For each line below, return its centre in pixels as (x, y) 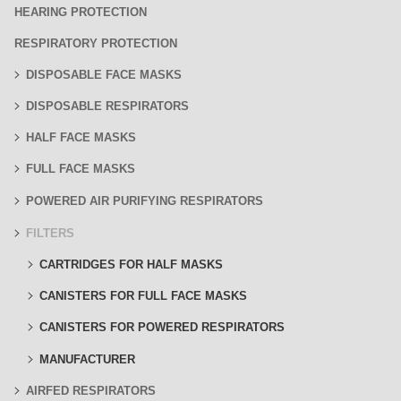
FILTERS (50, 233)
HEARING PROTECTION (81, 12)
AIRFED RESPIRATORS (91, 391)
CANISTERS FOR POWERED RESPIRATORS (162, 327)
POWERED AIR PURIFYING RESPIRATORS (145, 201)
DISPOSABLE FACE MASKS (104, 75)
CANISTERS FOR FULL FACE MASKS (143, 296)
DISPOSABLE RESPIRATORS (107, 106)
